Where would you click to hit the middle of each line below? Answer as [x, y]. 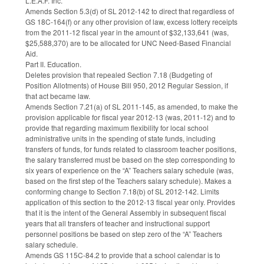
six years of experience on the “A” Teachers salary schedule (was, [129, 170]
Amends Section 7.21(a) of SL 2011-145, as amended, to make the [132, 107]
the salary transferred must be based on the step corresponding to [130, 160]
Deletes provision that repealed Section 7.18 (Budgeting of [119, 75]
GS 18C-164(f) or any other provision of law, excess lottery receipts [131, 22]
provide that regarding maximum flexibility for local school [117, 128]
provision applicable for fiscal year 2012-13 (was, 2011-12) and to [130, 117]
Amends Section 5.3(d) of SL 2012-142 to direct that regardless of [130, 11]
